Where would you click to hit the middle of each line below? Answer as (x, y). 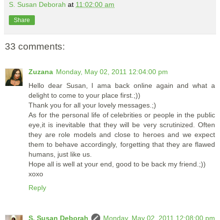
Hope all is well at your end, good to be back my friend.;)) (117, 164)
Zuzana (41, 72)
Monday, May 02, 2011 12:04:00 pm (112, 72)
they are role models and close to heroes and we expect (122, 135)
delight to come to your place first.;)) (84, 96)
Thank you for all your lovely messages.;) (92, 105)
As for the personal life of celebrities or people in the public (122, 115)
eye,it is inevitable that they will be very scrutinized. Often (122, 125)
